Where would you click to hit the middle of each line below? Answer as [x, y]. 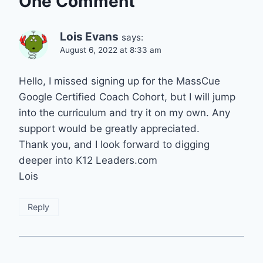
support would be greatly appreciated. [109, 129]
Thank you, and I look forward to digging [114, 145]
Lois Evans [89, 37]
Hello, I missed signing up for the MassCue [119, 81]
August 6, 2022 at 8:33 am [111, 50]
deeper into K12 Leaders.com [88, 161]
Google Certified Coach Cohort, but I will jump [127, 97]
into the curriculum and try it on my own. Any [124, 113]
